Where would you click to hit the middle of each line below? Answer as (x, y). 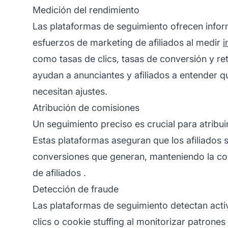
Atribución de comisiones (86, 107)
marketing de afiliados (137, 42)
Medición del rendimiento (86, 10)
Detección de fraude (76, 189)
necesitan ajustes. (70, 91)
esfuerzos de (61, 42)
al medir (203, 42)
